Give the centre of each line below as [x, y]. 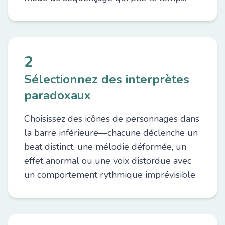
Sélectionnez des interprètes [107, 79]
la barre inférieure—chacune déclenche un [111, 133]
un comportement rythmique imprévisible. [110, 175]
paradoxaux [58, 95]
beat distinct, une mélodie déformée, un [105, 147]
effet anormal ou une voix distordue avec [108, 161]
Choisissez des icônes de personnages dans [112, 119]
